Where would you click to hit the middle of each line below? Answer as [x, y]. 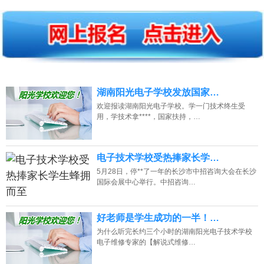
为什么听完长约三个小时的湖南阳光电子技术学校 [174, 231]
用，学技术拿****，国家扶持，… [148, 116]
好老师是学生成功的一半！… [158, 217]
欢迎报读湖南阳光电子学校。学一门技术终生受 [171, 106]
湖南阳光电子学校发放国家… [158, 92]
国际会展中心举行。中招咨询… [146, 182]
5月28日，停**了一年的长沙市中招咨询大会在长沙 [176, 171]
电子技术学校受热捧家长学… [158, 157]
